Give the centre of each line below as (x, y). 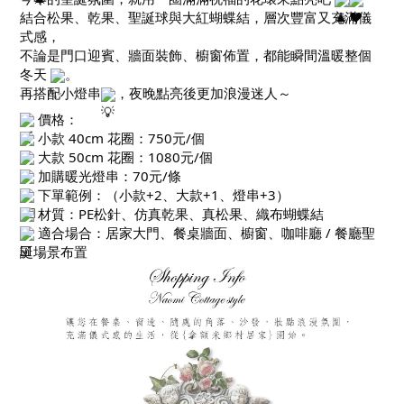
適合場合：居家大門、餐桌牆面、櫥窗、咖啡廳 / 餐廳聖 (205, 232)
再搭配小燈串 (60, 93)
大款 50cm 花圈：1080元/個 (124, 156)
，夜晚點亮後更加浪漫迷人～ (203, 93)
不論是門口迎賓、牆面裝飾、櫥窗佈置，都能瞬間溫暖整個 (196, 55)
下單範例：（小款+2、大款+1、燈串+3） (162, 194)
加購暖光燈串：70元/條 (108, 175)
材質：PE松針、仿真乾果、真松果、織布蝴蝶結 (179, 213)
